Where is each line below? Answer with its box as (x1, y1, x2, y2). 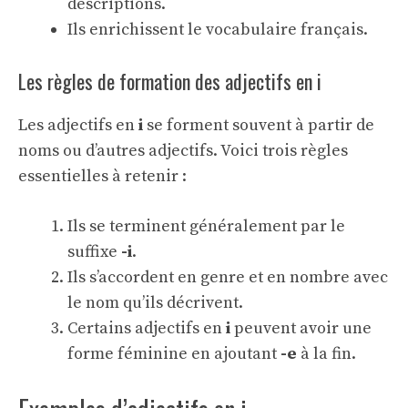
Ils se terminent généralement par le (67, 216, 345, 237)
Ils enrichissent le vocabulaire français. (67, 19, 368, 40)
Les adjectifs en (18, 115, 138, 136)
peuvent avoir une (230, 318, 372, 339)
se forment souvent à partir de (143, 115, 374, 136)
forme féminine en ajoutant (67, 343, 280, 364)
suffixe (67, 241, 121, 262)
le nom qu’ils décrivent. (67, 292, 243, 313)
